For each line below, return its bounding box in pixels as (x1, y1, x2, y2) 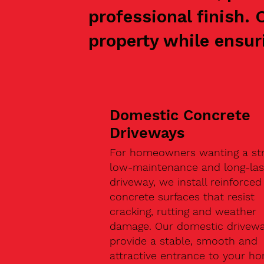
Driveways (109, 124, 184, 142)
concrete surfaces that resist (109, 190, 255, 203)
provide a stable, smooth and (109, 234, 258, 247)
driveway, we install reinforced (109, 175, 262, 188)
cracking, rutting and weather (109, 204, 256, 217)
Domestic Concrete (109, 107, 250, 124)
